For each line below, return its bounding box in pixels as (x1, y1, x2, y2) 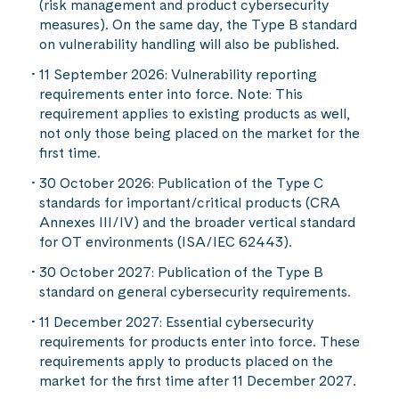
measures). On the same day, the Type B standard (39, 16, 357, 33)
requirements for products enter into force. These (39, 333, 360, 350)
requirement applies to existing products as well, (39, 105, 350, 122)
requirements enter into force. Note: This (39, 85, 303, 102)
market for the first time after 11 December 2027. (39, 372, 356, 389)
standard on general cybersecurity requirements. (39, 283, 351, 300)
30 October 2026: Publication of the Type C (39, 175, 323, 191)
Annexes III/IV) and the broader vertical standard (39, 214, 355, 231)
